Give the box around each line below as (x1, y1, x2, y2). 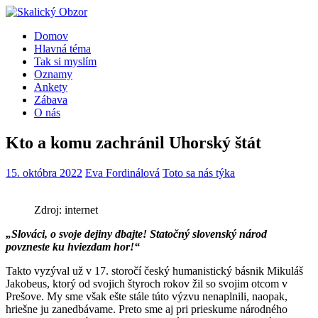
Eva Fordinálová (85, 166, 160, 179)
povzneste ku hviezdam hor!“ (6, 240, 140, 253)
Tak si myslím (34, 55, 97, 67)
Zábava (34, 94, 67, 106)
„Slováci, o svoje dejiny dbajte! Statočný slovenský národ (6, 227, 267, 240)
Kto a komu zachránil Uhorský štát (6, 133, 261, 152)
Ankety (34, 81, 67, 93)
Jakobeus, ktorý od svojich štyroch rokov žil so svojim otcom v (6, 277, 287, 290)
